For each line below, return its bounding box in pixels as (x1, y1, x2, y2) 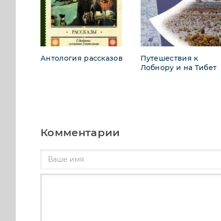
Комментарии (40, 126, 120, 139)
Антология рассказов (40, 53, 123, 63)
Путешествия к (140, 53, 198, 63)
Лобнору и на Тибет (140, 63, 217, 72)
